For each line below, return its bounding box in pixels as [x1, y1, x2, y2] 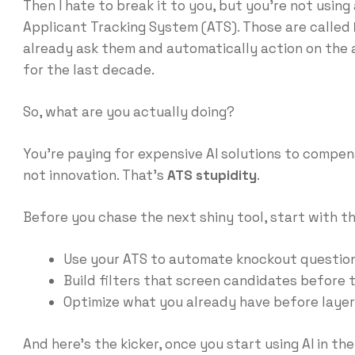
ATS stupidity [166, 166, 257, 184]
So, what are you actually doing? [22, 103, 235, 120]
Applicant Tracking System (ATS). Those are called [22, 18, 353, 36]
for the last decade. [22, 61, 155, 78]
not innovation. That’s [22, 166, 167, 184]
